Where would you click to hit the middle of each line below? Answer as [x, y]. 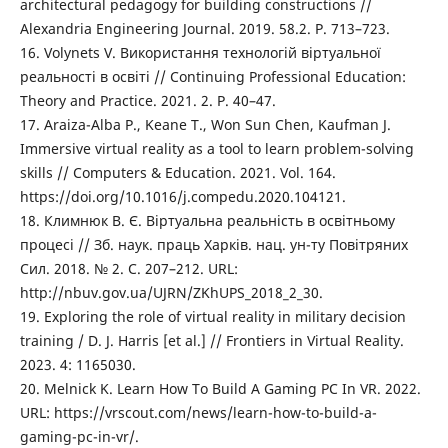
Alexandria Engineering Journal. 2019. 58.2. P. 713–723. [204, 28]
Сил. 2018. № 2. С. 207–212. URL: [128, 268]
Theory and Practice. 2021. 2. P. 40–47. [147, 100]
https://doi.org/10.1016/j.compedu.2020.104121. [182, 196]
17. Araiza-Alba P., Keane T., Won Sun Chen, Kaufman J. [205, 124]
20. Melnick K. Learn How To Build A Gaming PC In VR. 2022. [220, 388]
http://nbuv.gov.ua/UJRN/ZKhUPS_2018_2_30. [171, 292]
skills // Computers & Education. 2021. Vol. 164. [177, 172]
